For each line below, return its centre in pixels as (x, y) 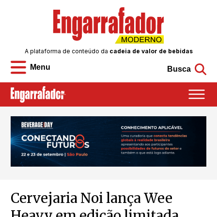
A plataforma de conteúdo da (67, 51)
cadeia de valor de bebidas (151, 51)
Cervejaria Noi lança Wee (92, 198)
